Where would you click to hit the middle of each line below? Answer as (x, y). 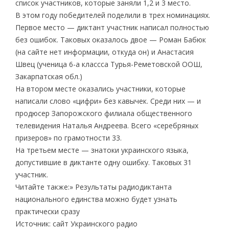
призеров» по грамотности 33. (68, 138)
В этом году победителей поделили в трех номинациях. (112, 15)
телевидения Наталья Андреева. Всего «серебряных (107, 125)
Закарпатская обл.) (49, 76)
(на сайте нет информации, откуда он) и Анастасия (104, 52)
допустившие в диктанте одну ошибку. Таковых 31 (103, 162)
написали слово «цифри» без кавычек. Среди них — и (108, 101)
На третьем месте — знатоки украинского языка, (102, 150)
